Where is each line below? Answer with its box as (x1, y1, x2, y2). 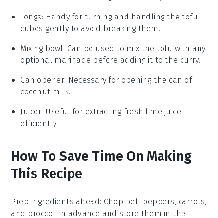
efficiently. (20, 118, 58, 128)
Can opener (20, 75, 65, 85)
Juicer (20, 107, 42, 116)
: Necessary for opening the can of (64, 75, 192, 85)
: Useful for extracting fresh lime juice (41, 107, 182, 116)
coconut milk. (20, 87, 71, 96)
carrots (178, 197, 205, 206)
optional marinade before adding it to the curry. (20, 55, 200, 65)
